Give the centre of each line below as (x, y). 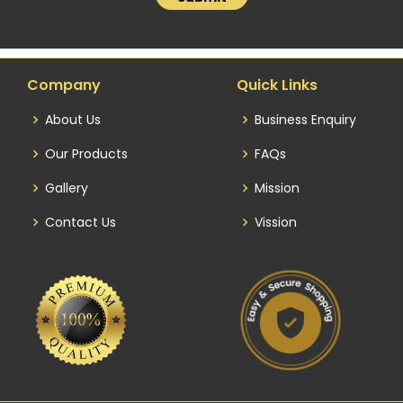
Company (64, 85)
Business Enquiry (305, 120)
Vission (276, 222)
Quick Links (277, 85)
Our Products (86, 154)
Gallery (67, 188)
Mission (277, 188)
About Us (73, 120)
